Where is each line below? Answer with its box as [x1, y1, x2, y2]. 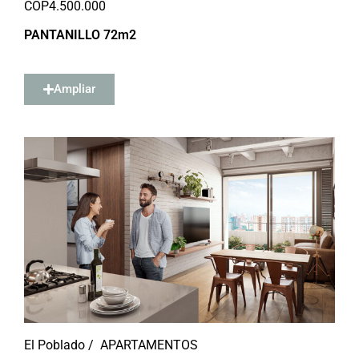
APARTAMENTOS [100, 337, 198, 353]
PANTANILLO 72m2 [24, 27, 136, 42]
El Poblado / [24, 337, 94, 353]
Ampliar [54, 82, 95, 96]
